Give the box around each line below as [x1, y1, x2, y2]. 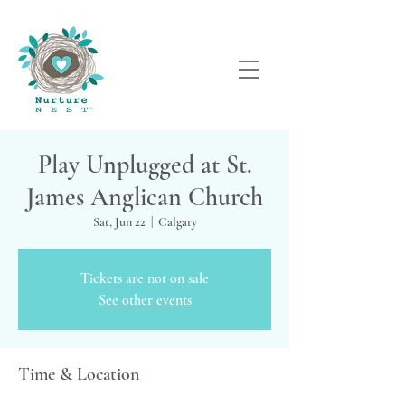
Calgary [157, 214, 197, 230]
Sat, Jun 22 [92, 214, 146, 230]
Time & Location [18, 363, 139, 385]
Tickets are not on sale [80, 269, 209, 287]
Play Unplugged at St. [37, 149, 252, 180]
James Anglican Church [26, 182, 263, 212]
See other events [98, 291, 192, 309]
